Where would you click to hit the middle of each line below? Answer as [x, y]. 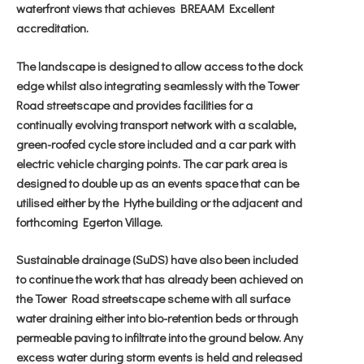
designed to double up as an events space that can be [158, 182]
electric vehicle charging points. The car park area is [152, 163]
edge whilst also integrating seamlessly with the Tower [158, 85]
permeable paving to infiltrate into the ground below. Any [160, 337]
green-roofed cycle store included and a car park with [156, 143]
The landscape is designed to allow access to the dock [160, 65]
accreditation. [52, 28]
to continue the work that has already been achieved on [160, 279]
